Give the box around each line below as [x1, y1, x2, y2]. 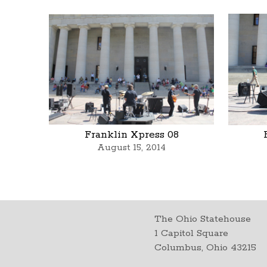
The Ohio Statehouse [154, 212, 252, 225]
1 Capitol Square [154, 226, 229, 240]
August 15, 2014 [97, 142, 166, 154]
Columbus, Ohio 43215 [154, 241, 257, 254]
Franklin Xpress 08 [84, 128, 179, 142]
